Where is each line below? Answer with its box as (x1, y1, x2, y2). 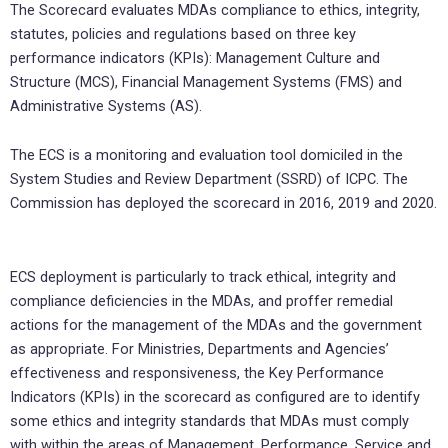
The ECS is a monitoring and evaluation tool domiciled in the (10, 146, 403, 165)
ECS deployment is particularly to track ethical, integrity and (10, 267, 396, 286)
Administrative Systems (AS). (10, 96, 202, 115)
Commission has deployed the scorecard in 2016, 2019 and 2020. (10, 194, 437, 213)
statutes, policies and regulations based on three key (10, 24, 356, 43)
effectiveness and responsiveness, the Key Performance (10, 363, 384, 382)
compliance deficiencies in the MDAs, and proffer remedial (10, 291, 393, 310)
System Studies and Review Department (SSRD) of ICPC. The (10, 170, 408, 189)
